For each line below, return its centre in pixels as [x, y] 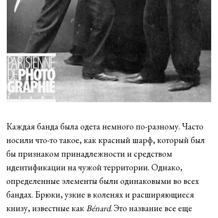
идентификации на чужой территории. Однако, [95, 167]
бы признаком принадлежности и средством [90, 153]
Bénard [99, 208]
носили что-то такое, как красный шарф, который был [106, 140]
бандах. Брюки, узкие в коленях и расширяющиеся [100, 194]
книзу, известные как [46, 208]
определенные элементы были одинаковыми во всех [103, 181]
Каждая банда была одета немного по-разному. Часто [105, 126]
